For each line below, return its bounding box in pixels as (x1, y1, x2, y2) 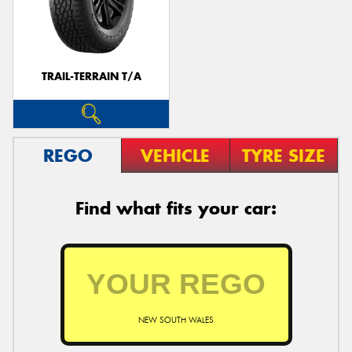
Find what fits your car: (75, 196, 277, 219)
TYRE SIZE (241, 144, 325, 167)
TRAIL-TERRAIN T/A (41, 70, 141, 84)
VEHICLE (141, 144, 211, 167)
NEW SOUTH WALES (138, 314, 214, 325)
